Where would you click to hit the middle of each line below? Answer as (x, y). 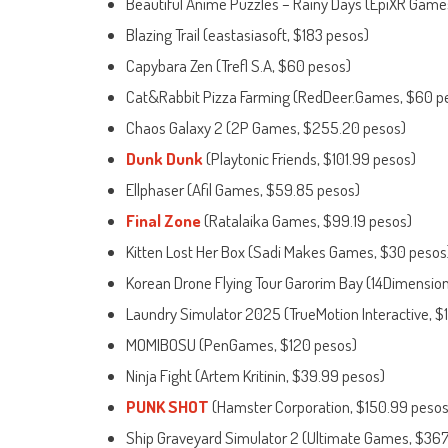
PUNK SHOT (167, 407)
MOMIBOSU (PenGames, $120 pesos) (241, 345)
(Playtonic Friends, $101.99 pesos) (309, 159)
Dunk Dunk (164, 159)
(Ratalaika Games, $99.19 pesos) (306, 221)
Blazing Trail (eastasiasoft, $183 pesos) (247, 35)
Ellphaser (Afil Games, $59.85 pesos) (243, 190)
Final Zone (163, 221)
